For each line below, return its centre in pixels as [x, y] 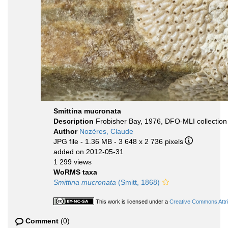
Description [75, 121]
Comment [42, 221]
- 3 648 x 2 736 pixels [149, 141]
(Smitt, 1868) [138, 182]
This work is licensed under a [133, 202]
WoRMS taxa [75, 172]
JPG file [66, 141]
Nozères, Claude [106, 131]
